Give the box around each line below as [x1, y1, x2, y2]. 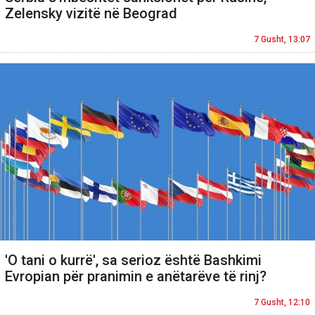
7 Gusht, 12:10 [254, 297, 310, 308]
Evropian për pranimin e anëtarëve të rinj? [5, 268, 266, 285]
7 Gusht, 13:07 [254, 34, 310, 44]
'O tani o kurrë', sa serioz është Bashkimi [5, 252, 262, 269]
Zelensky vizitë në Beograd [5, 4, 177, 22]
